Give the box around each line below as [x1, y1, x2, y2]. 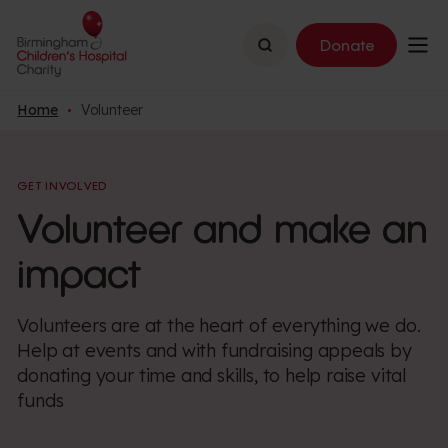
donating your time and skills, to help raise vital [17, 363, 406, 387]
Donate [320, 35, 376, 55]
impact [17, 249, 142, 298]
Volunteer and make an [17, 204, 428, 253]
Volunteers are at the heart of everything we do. [17, 313, 421, 337]
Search [254, 32, 310, 53]
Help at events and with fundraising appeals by [17, 338, 412, 362]
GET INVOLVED [17, 179, 108, 194]
